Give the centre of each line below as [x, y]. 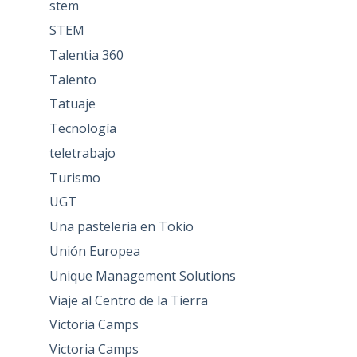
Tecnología [82, 129]
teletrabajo [82, 153]
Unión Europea [94, 251]
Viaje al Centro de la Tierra [128, 300]
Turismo [75, 177]
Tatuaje [72, 104]
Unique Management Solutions [142, 275]
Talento [73, 79]
